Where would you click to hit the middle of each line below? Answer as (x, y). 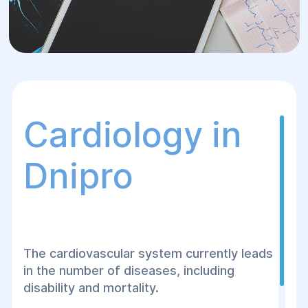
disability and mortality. (91, 288)
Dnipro (78, 176)
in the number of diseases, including (129, 271)
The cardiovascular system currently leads (148, 253)
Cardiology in (132, 135)
